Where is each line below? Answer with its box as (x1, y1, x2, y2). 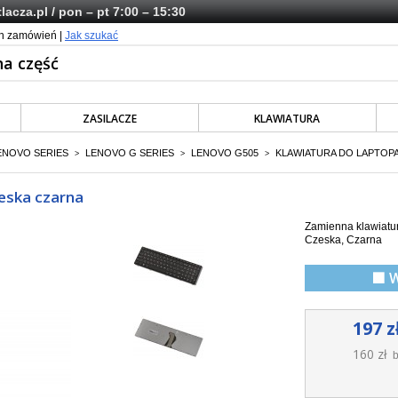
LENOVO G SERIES (85, 147, 174, 158)
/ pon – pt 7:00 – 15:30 (48, 4, 186, 19)
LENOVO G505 (191, 147, 259, 158)
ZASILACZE (83, 111, 138, 126)
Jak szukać (65, 29, 118, 42)
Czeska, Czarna (305, 234, 382, 246)
